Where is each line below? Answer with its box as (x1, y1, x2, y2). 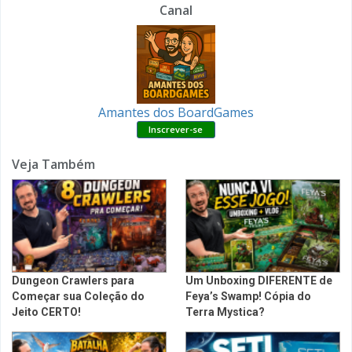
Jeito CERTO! (12, 305, 81, 318)
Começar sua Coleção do (12, 289, 145, 302)
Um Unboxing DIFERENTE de (185, 273, 332, 287)
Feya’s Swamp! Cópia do (185, 289, 311, 302)
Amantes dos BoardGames (97, 103, 254, 121)
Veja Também (12, 155, 95, 173)
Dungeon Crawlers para (12, 273, 134, 287)
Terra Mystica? (185, 305, 265, 318)
